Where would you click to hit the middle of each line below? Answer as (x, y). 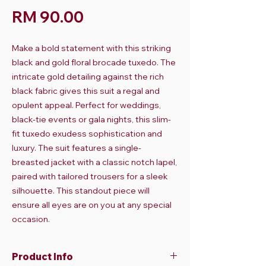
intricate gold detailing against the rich (88, 77)
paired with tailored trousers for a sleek (90, 176)
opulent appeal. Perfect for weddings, (86, 105)
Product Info (42, 256)
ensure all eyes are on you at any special (92, 205)
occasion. (31, 219)
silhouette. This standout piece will (81, 191)
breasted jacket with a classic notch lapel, (94, 162)
